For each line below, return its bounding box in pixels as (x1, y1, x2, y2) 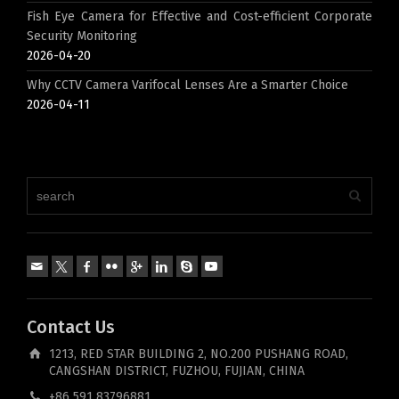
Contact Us (27, 316, 115, 338)
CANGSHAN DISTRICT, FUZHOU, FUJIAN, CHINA (49, 363, 305, 379)
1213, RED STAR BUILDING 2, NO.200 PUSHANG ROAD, (49, 346, 348, 362)
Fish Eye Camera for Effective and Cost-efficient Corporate (27, 9, 372, 25)
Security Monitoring (27, 28, 137, 45)
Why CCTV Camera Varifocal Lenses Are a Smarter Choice (27, 77, 348, 94)
